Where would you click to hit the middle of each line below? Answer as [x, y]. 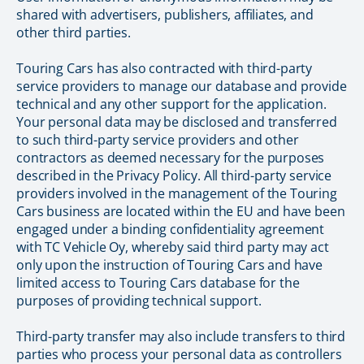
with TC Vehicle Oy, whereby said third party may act [173, 247]
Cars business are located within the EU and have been [181, 211]
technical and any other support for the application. [171, 104]
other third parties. [74, 32]
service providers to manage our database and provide [182, 86]
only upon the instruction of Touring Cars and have [169, 265]
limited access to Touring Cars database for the [158, 283]
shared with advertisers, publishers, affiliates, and [165, 15]
